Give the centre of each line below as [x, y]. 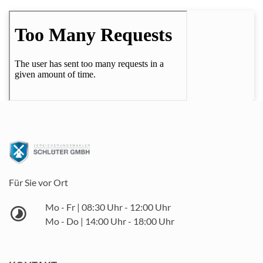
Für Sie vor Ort [38, 182]
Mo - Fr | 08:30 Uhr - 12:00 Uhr [108, 207]
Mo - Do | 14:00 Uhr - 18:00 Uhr [110, 221]
